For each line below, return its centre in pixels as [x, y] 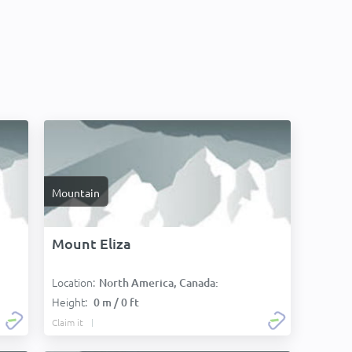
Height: [71, 302]
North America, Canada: [159, 282]
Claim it [68, 322]
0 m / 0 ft [116, 302]
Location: [73, 282]
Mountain [76, 192]
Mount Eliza [92, 243]
